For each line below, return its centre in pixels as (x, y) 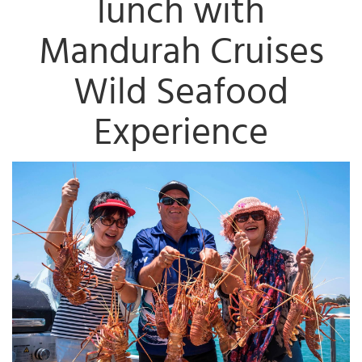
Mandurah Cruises (181, 52)
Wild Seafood (181, 93)
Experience (181, 133)
